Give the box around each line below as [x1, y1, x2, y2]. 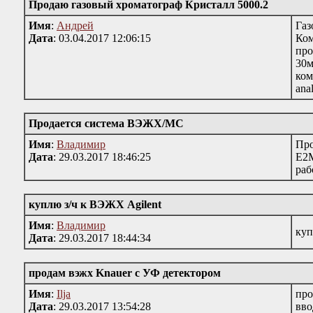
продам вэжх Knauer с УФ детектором [29, 267, 221, 279]
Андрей [57, 20, 94, 31]
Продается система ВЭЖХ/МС [29, 117, 184, 129]
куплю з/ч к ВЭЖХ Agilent [29, 198, 161, 210]
